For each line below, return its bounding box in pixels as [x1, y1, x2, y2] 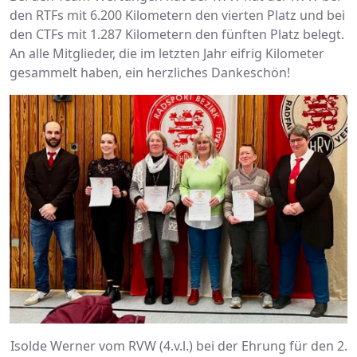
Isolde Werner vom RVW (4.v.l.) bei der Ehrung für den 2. [10, 337, 347, 355]
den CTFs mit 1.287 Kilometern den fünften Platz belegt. [10, 25, 344, 44]
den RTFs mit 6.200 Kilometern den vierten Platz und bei [10, 6, 345, 25]
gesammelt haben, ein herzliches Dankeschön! [10, 64, 290, 82]
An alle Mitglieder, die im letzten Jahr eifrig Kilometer [10, 45, 324, 63]
